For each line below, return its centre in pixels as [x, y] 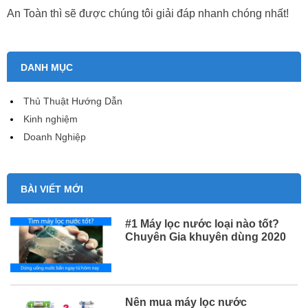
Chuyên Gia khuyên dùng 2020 [206, 236]
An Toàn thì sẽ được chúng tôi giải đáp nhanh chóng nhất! [148, 13]
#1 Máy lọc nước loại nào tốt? [202, 223]
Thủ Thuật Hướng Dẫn [73, 101]
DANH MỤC [47, 67]
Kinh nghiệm [51, 119]
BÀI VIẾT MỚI [52, 189]
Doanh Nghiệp [55, 136]
